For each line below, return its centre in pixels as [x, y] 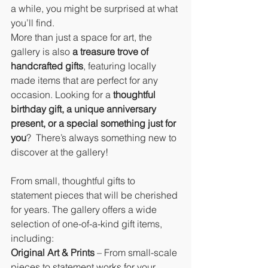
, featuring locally [121, 66]
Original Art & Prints [53, 253]
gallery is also [42, 52]
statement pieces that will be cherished [95, 195]
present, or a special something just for [95, 124]
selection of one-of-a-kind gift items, [88, 224]
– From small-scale [137, 253]
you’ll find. [33, 23]
